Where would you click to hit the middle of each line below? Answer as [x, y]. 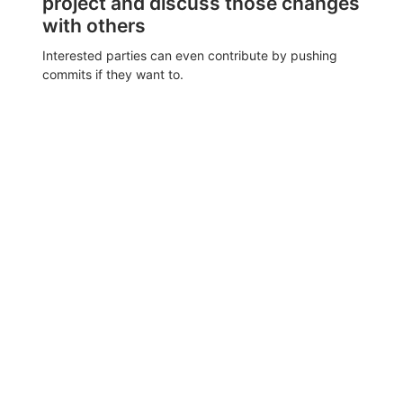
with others [94, 25]
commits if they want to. [113, 74]
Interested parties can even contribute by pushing [190, 55]
